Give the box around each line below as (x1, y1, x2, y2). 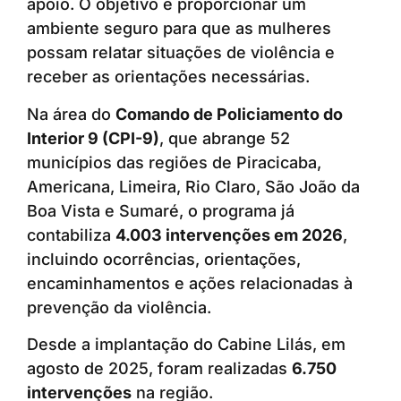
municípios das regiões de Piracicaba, (27, 152, 321, 172)
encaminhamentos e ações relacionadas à (27, 273, 353, 293)
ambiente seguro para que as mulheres (27, 19, 331, 38)
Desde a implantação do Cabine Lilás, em (27, 335, 346, 354)
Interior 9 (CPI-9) (27, 128, 159, 148)
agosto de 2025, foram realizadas (27, 359, 292, 379)
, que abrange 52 (159, 128, 290, 148)
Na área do (27, 104, 115, 124)
